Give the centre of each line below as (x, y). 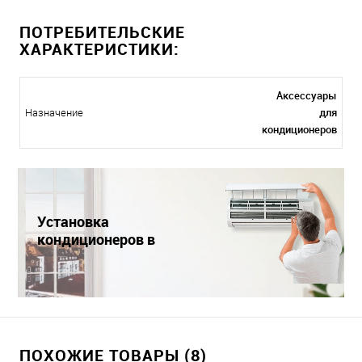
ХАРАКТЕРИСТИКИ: (99, 49)
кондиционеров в (96, 240)
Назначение (54, 113)
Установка (73, 222)
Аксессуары (307, 96)
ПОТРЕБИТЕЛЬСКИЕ (102, 32)
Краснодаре (78, 257)
